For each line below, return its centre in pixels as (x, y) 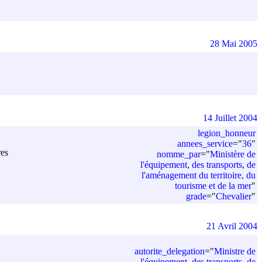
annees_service (205, 143)
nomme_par (179, 154)
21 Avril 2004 (232, 226)
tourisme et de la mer (213, 185)
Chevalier (234, 196)
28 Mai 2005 (234, 43)
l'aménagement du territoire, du (199, 175)
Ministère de (233, 154)
